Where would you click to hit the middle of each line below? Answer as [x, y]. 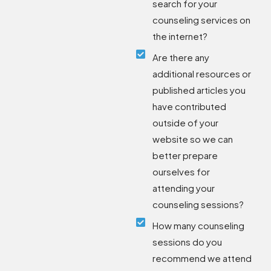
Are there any [181, 57]
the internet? [180, 36]
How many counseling [199, 225]
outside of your [186, 122]
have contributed [190, 106]
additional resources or [202, 73]
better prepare [185, 155]
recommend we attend [202, 258]
